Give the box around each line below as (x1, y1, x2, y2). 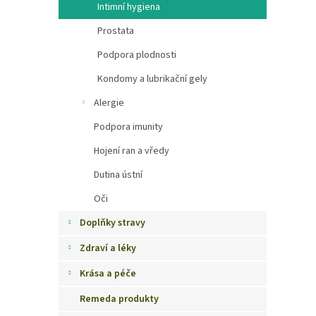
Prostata (97, 24, 134, 38)
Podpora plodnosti (97, 48, 176, 62)
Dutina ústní (94, 168, 142, 182)
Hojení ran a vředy (94, 144, 169, 158)
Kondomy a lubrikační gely (97, 72, 207, 86)
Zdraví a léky (80, 241, 136, 255)
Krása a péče (80, 267, 136, 281)
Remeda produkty (80, 292, 159, 306)
